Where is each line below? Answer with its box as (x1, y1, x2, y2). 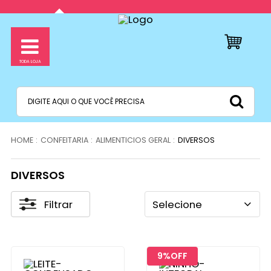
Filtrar (44, 197, 73, 212)
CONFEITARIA (40, 135, 88, 146)
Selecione (152, 197, 202, 212)
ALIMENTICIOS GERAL (95, 135, 171, 146)
